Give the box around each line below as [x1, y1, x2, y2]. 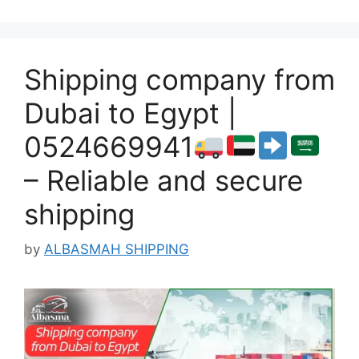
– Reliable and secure [24, 163, 303, 197]
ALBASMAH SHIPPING [44, 241, 189, 258]
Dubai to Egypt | [24, 95, 236, 130]
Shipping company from [24, 62, 335, 96]
